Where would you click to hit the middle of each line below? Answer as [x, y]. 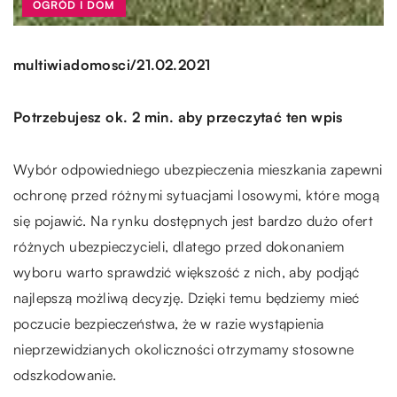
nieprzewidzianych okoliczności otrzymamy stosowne [184, 349]
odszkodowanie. [65, 374]
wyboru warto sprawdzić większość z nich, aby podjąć [187, 272]
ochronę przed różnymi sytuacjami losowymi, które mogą [197, 195]
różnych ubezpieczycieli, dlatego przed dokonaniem [179, 246]
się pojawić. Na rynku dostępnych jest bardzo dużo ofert [193, 220]
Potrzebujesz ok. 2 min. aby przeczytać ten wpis [178, 117]
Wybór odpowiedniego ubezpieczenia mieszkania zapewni [198, 169]
